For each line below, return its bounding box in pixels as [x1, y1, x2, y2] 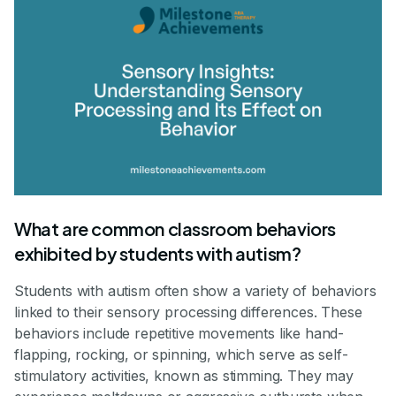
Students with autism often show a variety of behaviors [14, 282, 377, 301]
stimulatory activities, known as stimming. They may [14, 367, 354, 385]
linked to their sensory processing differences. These [14, 303, 362, 322]
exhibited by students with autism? [14, 242, 301, 265]
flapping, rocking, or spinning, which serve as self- [14, 346, 348, 364]
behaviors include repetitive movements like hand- [14, 324, 345, 343]
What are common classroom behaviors [14, 217, 337, 240]
